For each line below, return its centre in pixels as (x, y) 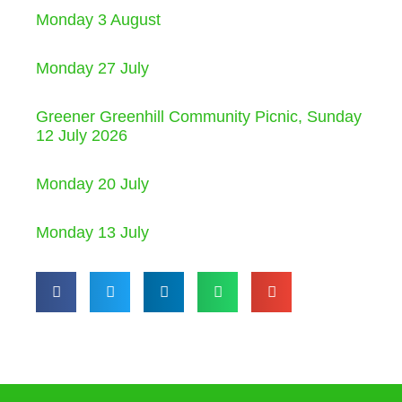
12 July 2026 (82, 135)
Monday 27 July (92, 68)
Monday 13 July (92, 232)
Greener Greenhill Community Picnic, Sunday (199, 116)
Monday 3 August (98, 19)
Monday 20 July (92, 184)
